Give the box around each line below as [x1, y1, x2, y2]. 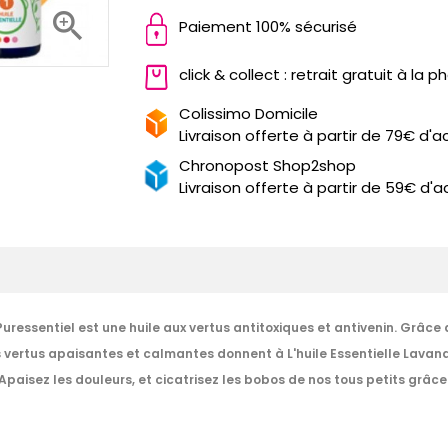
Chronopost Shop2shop [179, 155, 356, 176]
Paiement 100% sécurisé [179, 16, 357, 37]
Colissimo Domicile [179, 103, 318, 124]
